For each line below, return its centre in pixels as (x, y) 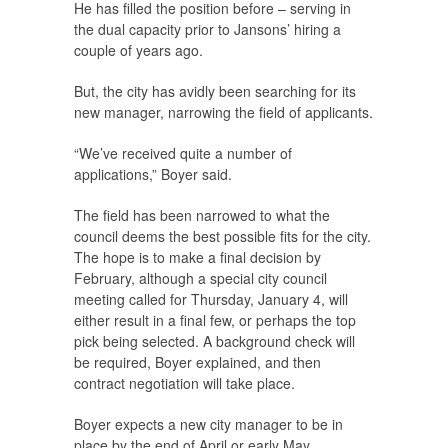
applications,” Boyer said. (153, 174)
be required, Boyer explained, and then (197, 362)
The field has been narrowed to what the (202, 215)
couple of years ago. (138, 50)
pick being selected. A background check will (214, 341)
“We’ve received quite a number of (183, 153)
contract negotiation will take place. (184, 383)
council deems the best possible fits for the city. (222, 236)
